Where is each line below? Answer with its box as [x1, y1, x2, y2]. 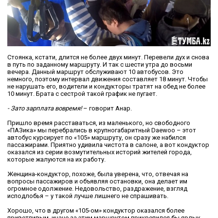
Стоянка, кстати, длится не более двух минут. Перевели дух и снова [7, 53, 209, 61]
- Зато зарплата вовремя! [7, 104, 82, 112]
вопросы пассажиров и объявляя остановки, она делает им [7, 177, 187, 185]
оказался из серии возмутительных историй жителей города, [7, 148, 192, 156]
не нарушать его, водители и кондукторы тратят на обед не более [7, 82, 205, 90]
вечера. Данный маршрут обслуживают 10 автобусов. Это [7, 68, 183, 75]
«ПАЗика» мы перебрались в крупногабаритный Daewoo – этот [7, 126, 196, 134]
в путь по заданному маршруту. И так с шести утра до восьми [7, 60, 192, 68]
